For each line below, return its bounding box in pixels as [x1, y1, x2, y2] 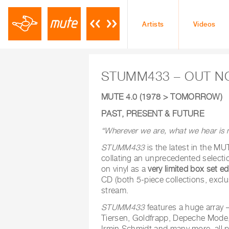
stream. [101, 186, 129, 195]
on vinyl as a [101, 164, 148, 174]
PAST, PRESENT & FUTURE [101, 109, 204, 119]
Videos [193, 20, 216, 28]
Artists [142, 20, 164, 28]
